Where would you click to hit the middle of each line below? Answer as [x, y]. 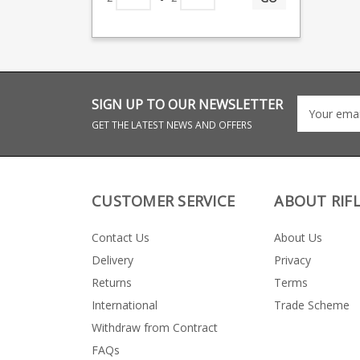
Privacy [293, 260]
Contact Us [121, 237]
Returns [112, 282]
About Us [299, 237]
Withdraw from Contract [155, 327]
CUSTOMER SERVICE [163, 200]
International [125, 305]
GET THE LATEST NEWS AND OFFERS [172, 125]
